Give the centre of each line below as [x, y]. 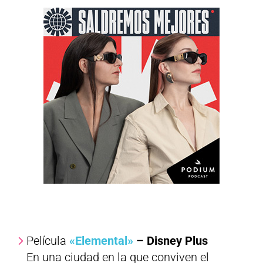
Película [48, 241]
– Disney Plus [170, 241]
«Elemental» [101, 241]
